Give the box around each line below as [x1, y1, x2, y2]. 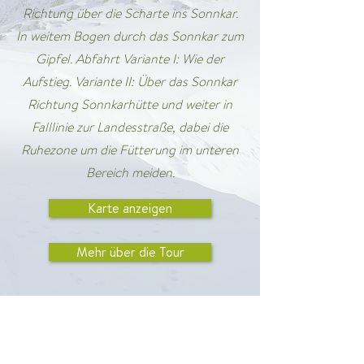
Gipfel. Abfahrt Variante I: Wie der [36, 50, 224, 68]
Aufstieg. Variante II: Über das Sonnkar [23, 72, 237, 91]
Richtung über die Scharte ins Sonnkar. [22, 4, 238, 23]
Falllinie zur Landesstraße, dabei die [32, 118, 228, 136]
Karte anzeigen [88, 199, 172, 217]
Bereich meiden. [85, 163, 175, 182]
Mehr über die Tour [76, 243, 184, 261]
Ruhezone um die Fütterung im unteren [21, 141, 239, 159]
